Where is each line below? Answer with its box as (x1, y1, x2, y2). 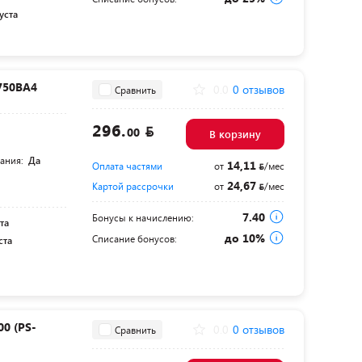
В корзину (208, 127, 261, 141)
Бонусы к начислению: (91, 211, 194, 224)
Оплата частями (91, 159, 162, 172)
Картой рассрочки (91, 179, 174, 192)
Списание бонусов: (91, 232, 177, 245)
